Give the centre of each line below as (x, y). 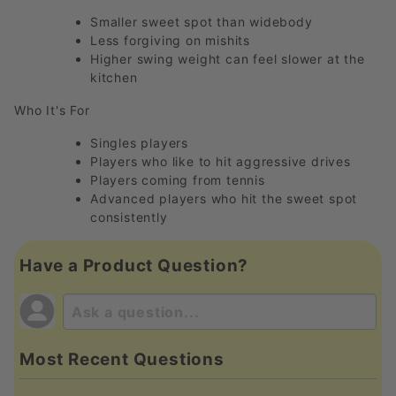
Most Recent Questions (122, 359)
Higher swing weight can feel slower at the (228, 59)
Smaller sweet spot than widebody (202, 22)
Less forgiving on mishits (170, 41)
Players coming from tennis (178, 180)
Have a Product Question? (134, 266)
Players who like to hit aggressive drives (221, 162)
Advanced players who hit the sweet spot (224, 199)
